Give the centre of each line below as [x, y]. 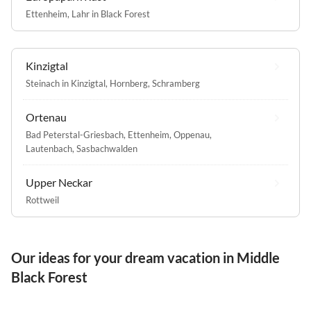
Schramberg [176, 83]
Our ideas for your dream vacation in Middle [145, 257]
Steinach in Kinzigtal [66, 83]
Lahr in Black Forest [111, 14]
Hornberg [129, 83]
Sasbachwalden [107, 148]
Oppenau [192, 134]
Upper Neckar [59, 182]
